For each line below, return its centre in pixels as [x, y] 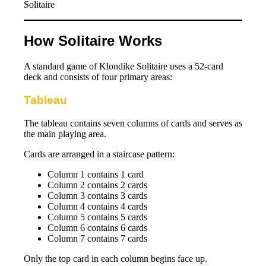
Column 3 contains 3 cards [97, 195]
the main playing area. [65, 134]
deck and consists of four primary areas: [98, 77]
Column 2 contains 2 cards [97, 185]
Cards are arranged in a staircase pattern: [99, 154]
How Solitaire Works [93, 41]
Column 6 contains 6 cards [97, 227]
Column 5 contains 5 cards [97, 217]
